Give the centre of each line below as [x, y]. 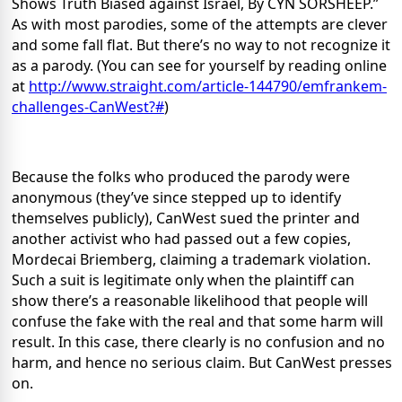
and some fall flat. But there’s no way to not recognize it [201, 45]
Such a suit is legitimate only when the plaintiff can [183, 280]
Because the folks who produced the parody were [181, 177]
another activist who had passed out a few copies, [181, 239]
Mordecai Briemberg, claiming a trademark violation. [191, 260]
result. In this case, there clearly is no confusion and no [198, 342]
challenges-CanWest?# [88, 107]
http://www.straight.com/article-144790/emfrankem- [208, 87]
